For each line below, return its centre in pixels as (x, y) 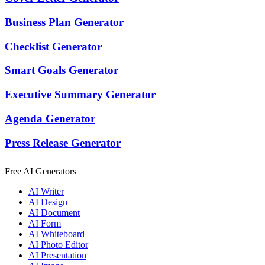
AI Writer (46, 192)
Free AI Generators (41, 172)
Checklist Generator (53, 46)
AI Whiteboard (56, 234)
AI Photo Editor (58, 245)
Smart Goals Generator (62, 70)
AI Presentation (57, 256)
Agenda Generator (50, 118)
